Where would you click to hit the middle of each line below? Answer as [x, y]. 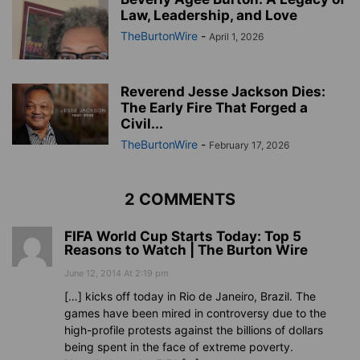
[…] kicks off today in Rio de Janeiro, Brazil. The [190, 297]
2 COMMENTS [180, 200]
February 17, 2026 [249, 145]
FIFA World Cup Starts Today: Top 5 [183, 237]
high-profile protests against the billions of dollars [194, 330]
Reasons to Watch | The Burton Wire [186, 250]
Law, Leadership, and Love [209, 16]
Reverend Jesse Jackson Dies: [223, 92]
